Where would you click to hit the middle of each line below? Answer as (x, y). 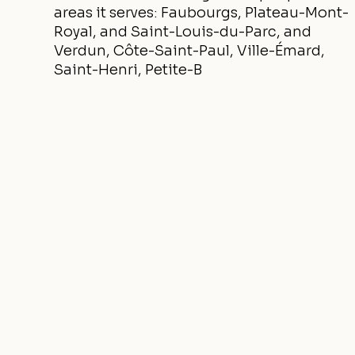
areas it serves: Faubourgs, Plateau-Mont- (201, 13)
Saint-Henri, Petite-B (128, 70)
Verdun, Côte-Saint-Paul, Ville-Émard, (189, 51)
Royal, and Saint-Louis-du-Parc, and (183, 32)
